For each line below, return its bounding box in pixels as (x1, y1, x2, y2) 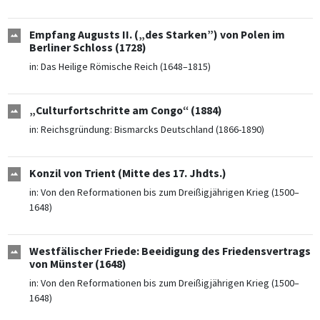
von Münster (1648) (29, 257, 126, 271)
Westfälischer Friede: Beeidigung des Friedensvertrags (29, 244, 311, 259)
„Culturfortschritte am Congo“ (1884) (29, 104, 222, 118)
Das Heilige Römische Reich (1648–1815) (40, 60, 211, 74)
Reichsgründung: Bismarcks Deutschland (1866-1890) (40, 123, 264, 136)
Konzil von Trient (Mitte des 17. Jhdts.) (29, 166, 226, 181)
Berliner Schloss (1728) (29, 41, 146, 55)
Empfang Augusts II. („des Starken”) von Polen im (29, 28, 285, 42)
